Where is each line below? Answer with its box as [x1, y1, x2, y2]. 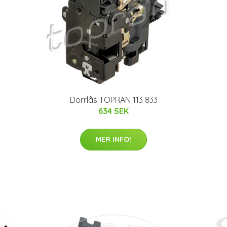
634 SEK [98, 105, 129, 116]
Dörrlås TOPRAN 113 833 [69, 94, 158, 105]
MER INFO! [96, 134, 131, 144]
